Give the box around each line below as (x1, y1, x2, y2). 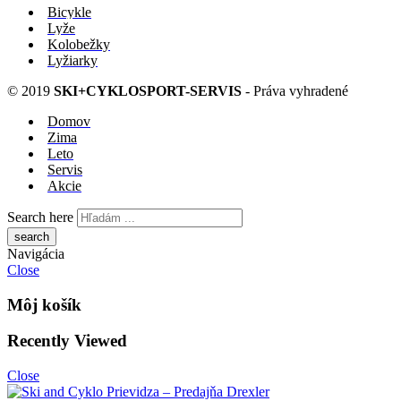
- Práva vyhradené (242, 82, 348, 98)
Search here (7, 209, 73, 225)
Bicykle (47, 4, 91, 20)
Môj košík (7, 294, 81, 314)
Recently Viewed (7, 331, 127, 351)
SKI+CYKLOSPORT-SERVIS (54, 82, 242, 98)
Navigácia (7, 245, 64, 261)
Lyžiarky (47, 52, 98, 68)
